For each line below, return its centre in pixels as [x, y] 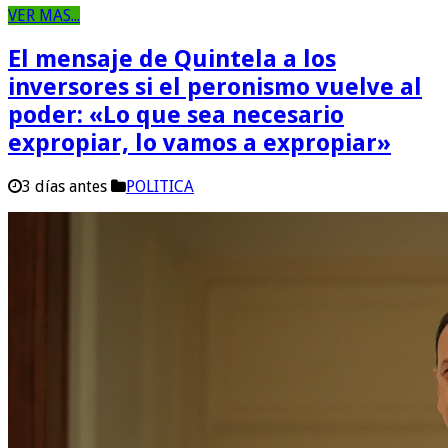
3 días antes [64, 186]
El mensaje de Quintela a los [172, 58]
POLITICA [160, 186]
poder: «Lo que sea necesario [176, 114]
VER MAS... [44, 15]
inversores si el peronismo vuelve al [215, 86]
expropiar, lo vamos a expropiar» [199, 142]
